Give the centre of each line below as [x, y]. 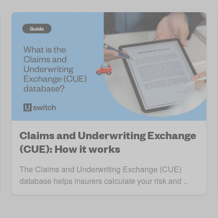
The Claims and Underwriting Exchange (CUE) [100, 169]
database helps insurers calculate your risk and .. [103, 181]
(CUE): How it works [70, 149]
